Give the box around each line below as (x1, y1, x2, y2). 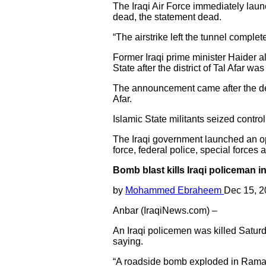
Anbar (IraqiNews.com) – (113, 205, 217, 216)
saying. (113, 236, 143, 246)
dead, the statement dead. (113, 12, 221, 22)
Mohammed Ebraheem (125, 185, 224, 195)
